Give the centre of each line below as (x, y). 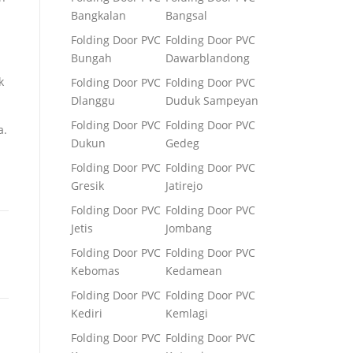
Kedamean (194, 271)
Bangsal (186, 15)
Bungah (91, 58)
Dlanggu (93, 100)
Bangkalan (98, 15)
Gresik (87, 186)
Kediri (87, 313)
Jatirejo (184, 186)
